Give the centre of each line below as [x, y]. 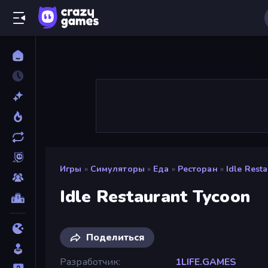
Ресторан [197, 169]
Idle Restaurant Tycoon [155, 197]
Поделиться [115, 237]
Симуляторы [117, 169]
